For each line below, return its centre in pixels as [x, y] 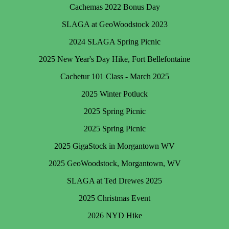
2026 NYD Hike [114, 215]
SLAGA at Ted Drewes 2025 [114, 180]
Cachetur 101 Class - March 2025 [114, 76]
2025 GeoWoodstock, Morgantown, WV [114, 163]
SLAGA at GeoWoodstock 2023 [114, 24]
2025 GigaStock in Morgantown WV [114, 146]
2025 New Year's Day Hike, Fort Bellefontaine [114, 59]
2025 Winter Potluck [114, 94]
